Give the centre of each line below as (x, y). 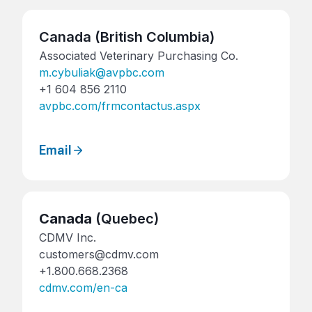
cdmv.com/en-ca (83, 287)
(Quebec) (125, 218)
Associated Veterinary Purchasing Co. (139, 56)
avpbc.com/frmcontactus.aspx (120, 106)
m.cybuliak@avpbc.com (102, 73)
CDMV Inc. (68, 237)
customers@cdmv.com (99, 254)
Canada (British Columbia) (127, 37)
